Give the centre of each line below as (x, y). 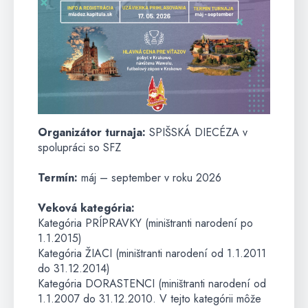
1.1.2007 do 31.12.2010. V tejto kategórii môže (150, 298)
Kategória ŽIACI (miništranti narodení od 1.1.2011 (152, 253)
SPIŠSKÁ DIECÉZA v (197, 132)
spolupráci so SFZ (79, 147)
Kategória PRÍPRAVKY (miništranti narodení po (145, 223)
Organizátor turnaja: (92, 132)
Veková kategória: (86, 208)
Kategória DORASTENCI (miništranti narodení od (152, 283)
